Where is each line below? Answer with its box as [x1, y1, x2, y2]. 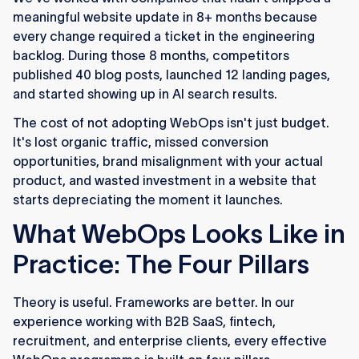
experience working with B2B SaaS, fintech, [13, 314, 276, 329]
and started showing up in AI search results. [13, 87, 277, 102]
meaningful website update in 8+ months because [13, 10, 317, 25]
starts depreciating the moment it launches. [13, 192, 283, 208]
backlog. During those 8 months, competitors [13, 48, 289, 63]
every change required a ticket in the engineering [13, 29, 315, 44]
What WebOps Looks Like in [13, 220, 345, 248]
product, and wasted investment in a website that [13, 173, 317, 188]
